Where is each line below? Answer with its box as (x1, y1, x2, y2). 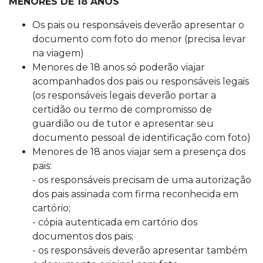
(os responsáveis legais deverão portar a (32, 89, 216, 101)
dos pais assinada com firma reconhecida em (32, 188, 238, 200)
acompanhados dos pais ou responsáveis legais (32, 75, 249, 87)
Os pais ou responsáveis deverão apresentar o (32, 19, 244, 31)
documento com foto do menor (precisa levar (32, 33, 246, 45)
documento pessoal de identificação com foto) (32, 131, 251, 143)
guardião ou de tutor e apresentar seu (32, 117, 214, 129)
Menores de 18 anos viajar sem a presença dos (32, 146, 245, 157)
